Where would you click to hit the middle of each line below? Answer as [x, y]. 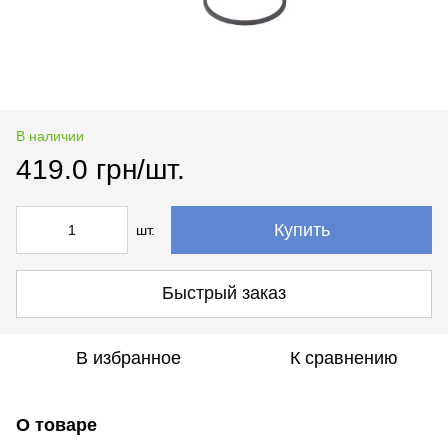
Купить [301, 229]
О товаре [56, 424]
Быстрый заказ [224, 293]
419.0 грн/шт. [100, 169]
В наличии [50, 135]
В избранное [128, 357]
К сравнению [344, 357]
